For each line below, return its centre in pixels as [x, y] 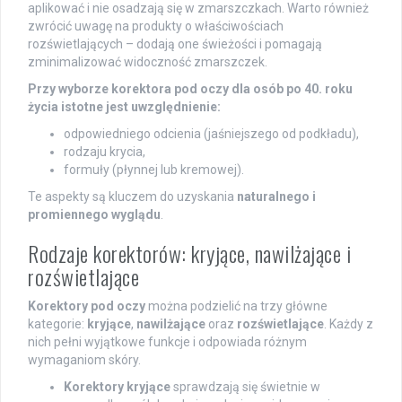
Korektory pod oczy [87, 306]
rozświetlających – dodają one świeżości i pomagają [175, 44]
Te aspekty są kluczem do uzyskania [132, 196]
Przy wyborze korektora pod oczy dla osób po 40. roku [190, 88]
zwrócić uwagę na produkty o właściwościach [156, 26]
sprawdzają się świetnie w [245, 386]
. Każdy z [349, 323]
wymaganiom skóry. [84, 359]
